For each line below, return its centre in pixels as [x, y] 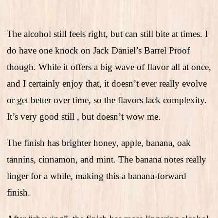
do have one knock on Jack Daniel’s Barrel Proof [98, 51]
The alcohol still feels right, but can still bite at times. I [107, 34]
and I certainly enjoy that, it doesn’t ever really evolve [107, 84]
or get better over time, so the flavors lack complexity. [107, 100]
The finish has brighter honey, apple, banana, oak [99, 143]
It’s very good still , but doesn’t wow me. [84, 117]
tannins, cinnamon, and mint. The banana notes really [107, 160]
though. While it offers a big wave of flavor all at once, [109, 67]
